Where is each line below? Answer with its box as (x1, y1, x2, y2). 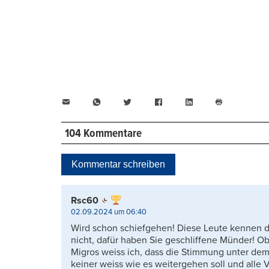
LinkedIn (193, 95, 229, 107)
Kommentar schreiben (71, 159, 165, 170)
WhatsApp (101, 95, 145, 107)
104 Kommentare (64, 127, 142, 142)
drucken (218, 116, 246, 125)
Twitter (131, 95, 161, 107)
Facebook (162, 95, 204, 107)
